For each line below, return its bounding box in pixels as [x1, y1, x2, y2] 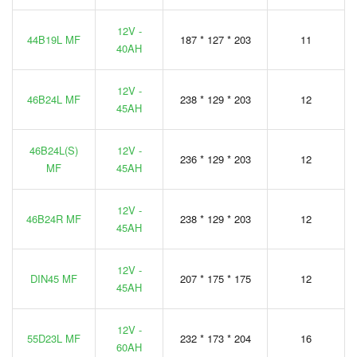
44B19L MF [27, 31, 80, 47]
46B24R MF [26, 210, 81, 226]
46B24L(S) [29, 142, 78, 158]
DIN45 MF [30, 270, 77, 286]
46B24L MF [27, 91, 80, 107]
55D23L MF [27, 330, 80, 346]
